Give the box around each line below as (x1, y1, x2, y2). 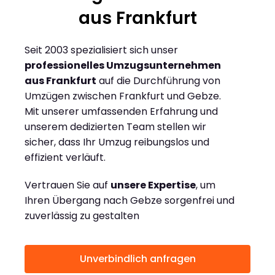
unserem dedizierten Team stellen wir (25, 120, 206, 134)
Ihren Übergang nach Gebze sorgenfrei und (25, 193, 234, 208)
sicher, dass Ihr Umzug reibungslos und (25, 135, 209, 150)
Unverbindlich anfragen (79, 252, 196, 266)
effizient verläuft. (25, 150, 106, 165)
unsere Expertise (110, 178, 196, 193)
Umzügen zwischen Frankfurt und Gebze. (25, 89, 221, 104)
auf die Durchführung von (96, 74, 220, 88)
